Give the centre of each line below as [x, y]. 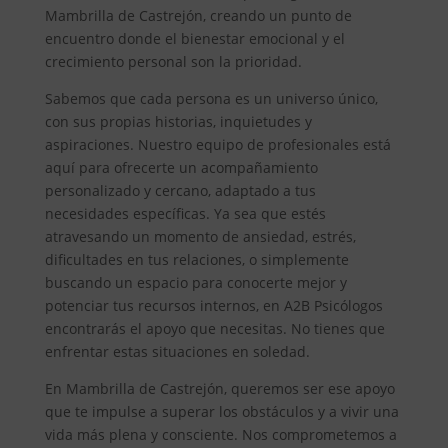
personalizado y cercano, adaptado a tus [180, 190]
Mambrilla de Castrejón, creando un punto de [198, 15]
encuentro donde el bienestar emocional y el [194, 38]
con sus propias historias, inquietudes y [178, 121]
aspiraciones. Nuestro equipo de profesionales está [217, 144]
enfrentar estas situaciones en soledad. [177, 351]
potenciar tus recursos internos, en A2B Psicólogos [213, 305]
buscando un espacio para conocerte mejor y [195, 282]
